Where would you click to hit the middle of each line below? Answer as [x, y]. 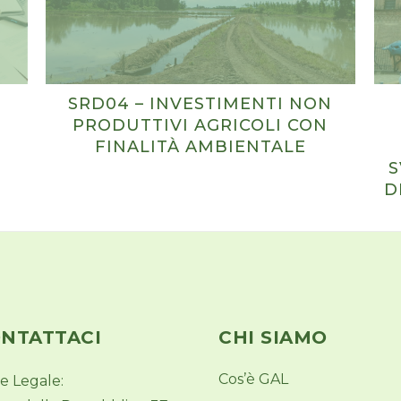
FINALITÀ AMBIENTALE [200, 147]
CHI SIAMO [273, 337]
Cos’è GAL [253, 379]
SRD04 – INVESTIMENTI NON [200, 104]
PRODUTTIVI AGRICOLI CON [200, 125]
